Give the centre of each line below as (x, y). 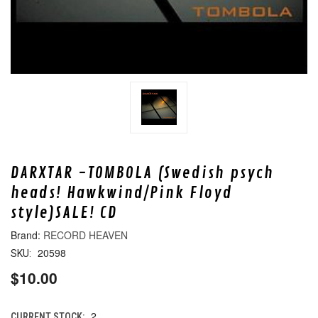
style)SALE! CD (64, 213)
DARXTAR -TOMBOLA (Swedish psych (142, 173)
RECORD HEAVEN (86, 235)
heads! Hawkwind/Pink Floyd (122, 193)
